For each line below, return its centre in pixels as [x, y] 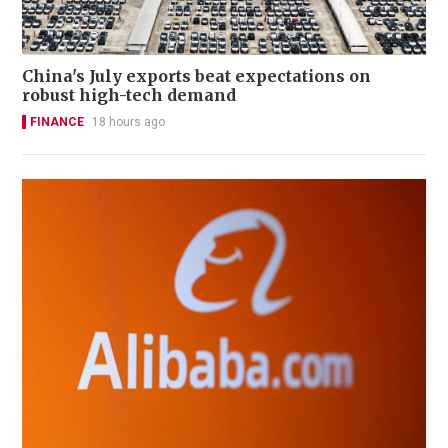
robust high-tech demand [129, 94]
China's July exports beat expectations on [196, 75]
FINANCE [57, 121]
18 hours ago [128, 121]
